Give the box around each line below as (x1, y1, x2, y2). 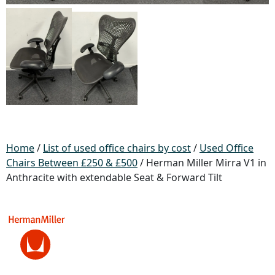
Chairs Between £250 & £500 (6, 155, 137, 169)
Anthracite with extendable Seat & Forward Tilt (6, 170, 222, 184)
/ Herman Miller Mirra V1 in (137, 155, 266, 169)
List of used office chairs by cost (43, 141, 191, 155)
